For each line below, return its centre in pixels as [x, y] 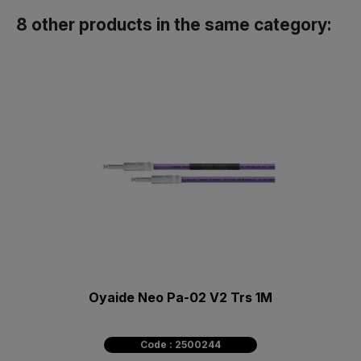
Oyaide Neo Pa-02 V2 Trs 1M [180, 298]
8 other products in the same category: [174, 25]
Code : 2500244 [180, 345]
